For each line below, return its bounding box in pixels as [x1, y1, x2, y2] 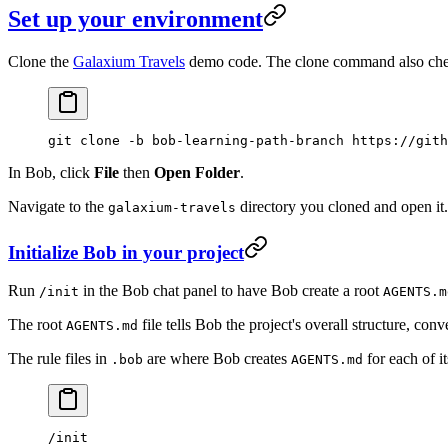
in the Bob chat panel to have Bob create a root [79, 282, 383, 300]
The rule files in [8, 350, 111, 368]
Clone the [8, 52, 73, 70]
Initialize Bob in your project [8, 241, 244, 263]
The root [8, 316, 66, 334]
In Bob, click [8, 163, 94, 181]
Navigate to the [8, 197, 108, 215]
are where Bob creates [143, 350, 291, 368]
